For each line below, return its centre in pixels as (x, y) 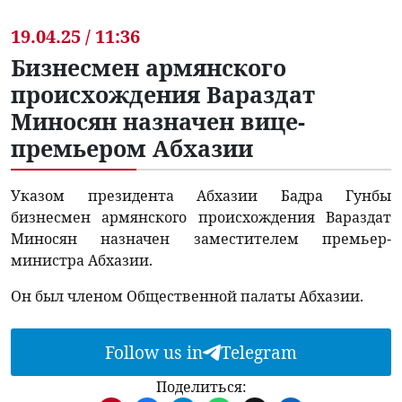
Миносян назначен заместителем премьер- (201, 239)
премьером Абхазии (132, 149)
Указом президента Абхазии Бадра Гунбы (201, 196)
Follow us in (154, 352)
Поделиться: (201, 387)
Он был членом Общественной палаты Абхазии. (187, 297)
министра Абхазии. (82, 261)
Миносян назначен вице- (158, 122)
